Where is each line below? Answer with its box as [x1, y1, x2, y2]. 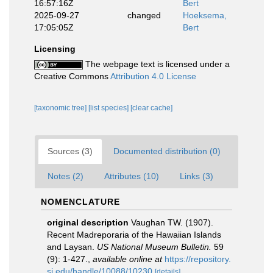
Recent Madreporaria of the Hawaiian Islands [47, 230, 221, 239]
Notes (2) [48, 171, 83, 181]
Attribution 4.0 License [110, 71, 196, 81]
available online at [93, 254, 162, 264]
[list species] [88, 104, 130, 112]
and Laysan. [47, 242, 97, 252]
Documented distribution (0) [113, 146, 221, 156]
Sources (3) [48, 146, 93, 156]
